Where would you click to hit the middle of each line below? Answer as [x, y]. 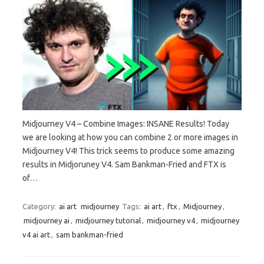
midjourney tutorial [108, 221]
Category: [40, 207]
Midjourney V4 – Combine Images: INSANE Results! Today [126, 124]
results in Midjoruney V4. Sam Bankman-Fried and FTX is [124, 165]
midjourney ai [47, 221]
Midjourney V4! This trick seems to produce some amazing [128, 151]
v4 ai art [36, 235]
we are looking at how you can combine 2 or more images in [130, 138]
